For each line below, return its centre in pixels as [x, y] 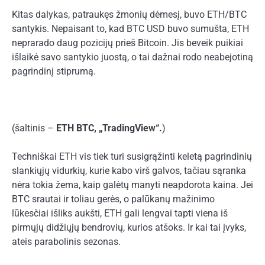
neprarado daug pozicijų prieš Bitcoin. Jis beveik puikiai [127, 43]
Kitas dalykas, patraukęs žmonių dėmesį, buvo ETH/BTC [129, 14]
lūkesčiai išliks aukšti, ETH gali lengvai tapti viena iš [120, 214]
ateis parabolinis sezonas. [66, 242]
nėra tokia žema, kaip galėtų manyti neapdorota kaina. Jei [132, 185]
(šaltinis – [34, 128]
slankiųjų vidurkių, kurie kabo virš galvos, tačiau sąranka [129, 171]
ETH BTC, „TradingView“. [109, 128]
